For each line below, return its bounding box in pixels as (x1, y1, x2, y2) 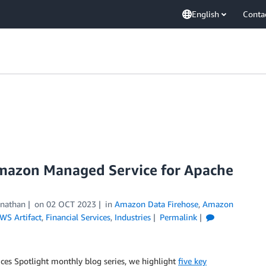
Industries (115, 212, 151, 222)
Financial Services (46, 212, 110, 222)
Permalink (159, 212, 197, 222)
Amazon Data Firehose (114, 199, 198, 209)
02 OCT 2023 (46, 199, 96, 209)
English (192, 9, 219, 19)
